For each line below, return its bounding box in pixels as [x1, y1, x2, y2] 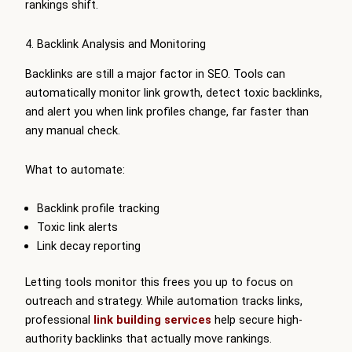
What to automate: [25, 162, 125, 177]
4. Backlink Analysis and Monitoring [25, 36, 206, 51]
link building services [93, 313, 211, 328]
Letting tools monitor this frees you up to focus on [25, 275, 293, 290]
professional [25, 313, 93, 328]
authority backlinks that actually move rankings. [25, 332, 272, 346]
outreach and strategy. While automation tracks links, [25, 294, 302, 309]
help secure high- [211, 313, 302, 328]
